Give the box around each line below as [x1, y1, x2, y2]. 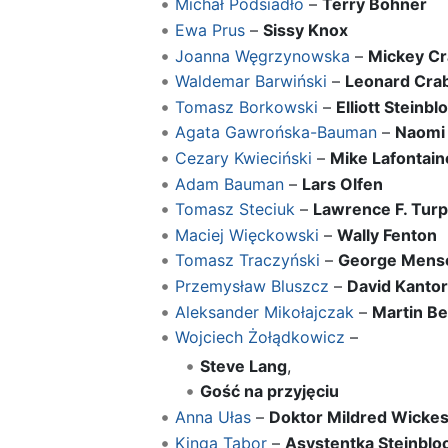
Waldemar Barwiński [174, 71, 327, 92]
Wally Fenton [336, 224, 437, 245]
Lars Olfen [301, 173, 383, 194]
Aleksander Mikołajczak [174, 301, 354, 322]
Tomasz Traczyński [174, 250, 320, 271]
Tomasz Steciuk [174, 199, 295, 220]
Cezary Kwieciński [174, 147, 312, 168]
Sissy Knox [262, 19, 348, 40]
